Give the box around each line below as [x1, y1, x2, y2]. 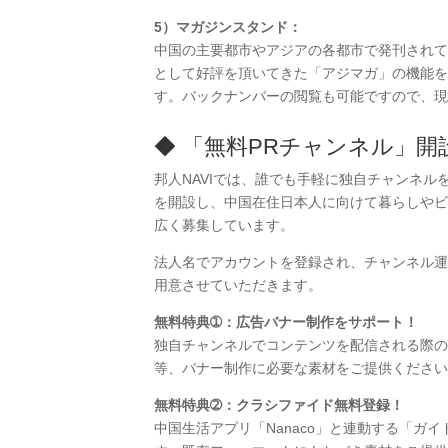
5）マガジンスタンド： [153, 19, 302, 36]
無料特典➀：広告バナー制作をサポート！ [153, 314, 418, 331]
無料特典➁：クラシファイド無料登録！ [153, 397, 404, 414]
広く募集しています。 [153, 217, 294, 234]
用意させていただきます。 [153, 277, 322, 294]
